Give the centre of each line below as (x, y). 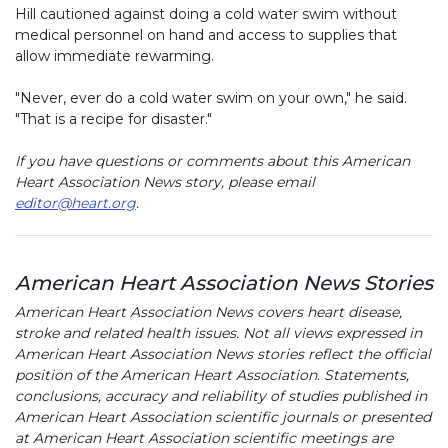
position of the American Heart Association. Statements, (212, 375)
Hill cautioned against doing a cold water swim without (206, 14)
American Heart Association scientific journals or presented (223, 417)
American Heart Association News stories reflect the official (223, 354)
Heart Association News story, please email (165, 182)
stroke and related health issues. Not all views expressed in (218, 333)
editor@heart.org (75, 203)
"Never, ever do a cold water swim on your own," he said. (211, 98)
